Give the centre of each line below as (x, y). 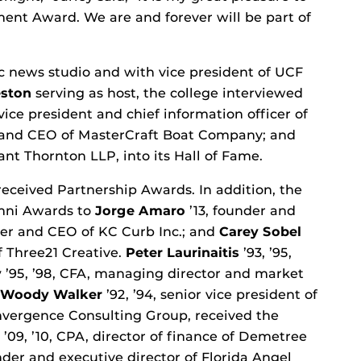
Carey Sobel (260, 232)
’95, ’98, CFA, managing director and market (153, 274)
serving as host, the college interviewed (167, 93)
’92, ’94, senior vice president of (210, 295)
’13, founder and (241, 211)
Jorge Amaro (140, 211)
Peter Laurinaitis (183, 253)
